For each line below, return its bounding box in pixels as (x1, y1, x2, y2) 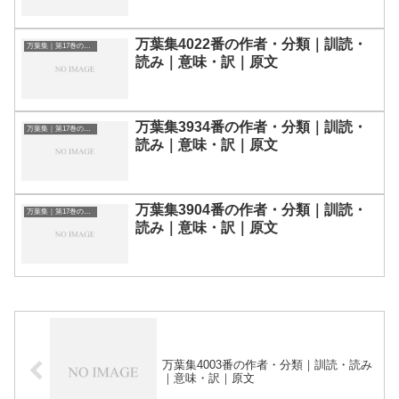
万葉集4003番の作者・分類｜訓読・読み (162, 357, 373, 371)
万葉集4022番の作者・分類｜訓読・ (135, 37, 367, 53)
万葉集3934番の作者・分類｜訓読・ (135, 118, 367, 134)
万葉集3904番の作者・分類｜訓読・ (135, 201, 367, 217)
